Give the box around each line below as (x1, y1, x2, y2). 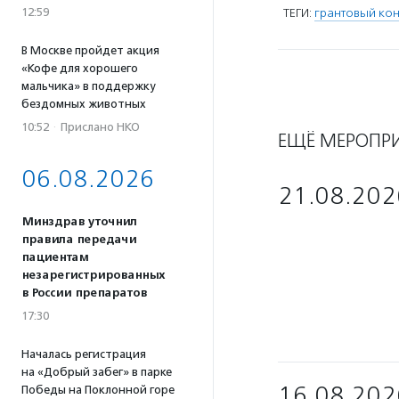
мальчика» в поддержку (21, 79, 155, 93)
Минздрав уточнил (21, 215, 137, 229)
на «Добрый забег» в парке (21, 365, 172, 379)
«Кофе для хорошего (21, 61, 138, 75)
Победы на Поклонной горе (21, 383, 175, 396)
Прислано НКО (61, 120, 140, 134)
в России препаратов (21, 286, 147, 300)
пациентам (21, 250, 88, 265)
